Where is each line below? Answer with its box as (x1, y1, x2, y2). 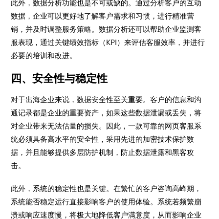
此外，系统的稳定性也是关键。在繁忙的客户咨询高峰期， (11, 184, 202, 193)
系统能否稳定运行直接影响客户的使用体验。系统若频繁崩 (11, 197, 202, 206)
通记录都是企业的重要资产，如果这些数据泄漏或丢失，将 (11, 109, 202, 117)
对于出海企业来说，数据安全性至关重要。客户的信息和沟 (11, 95, 202, 104)
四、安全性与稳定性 (11, 72, 108, 85)
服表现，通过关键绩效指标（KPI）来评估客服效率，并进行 (11, 38, 205, 46)
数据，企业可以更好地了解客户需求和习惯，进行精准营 (11, 12, 195, 20)
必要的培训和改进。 (11, 51, 77, 60)
